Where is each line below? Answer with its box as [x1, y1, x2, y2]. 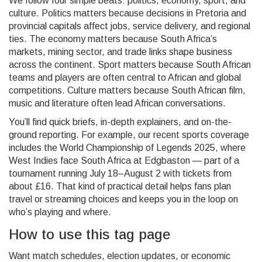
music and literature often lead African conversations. [9, 98, 226, 108]
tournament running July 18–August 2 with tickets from [9, 168, 232, 178]
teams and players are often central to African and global [9, 73, 241, 82]
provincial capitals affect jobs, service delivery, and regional [9, 21, 250, 31]
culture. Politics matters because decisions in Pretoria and [9, 8, 246, 18]
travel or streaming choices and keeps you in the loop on [9, 194, 238, 204]
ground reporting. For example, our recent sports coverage [9, 130, 249, 140]
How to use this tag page [9, 226, 170, 242]
